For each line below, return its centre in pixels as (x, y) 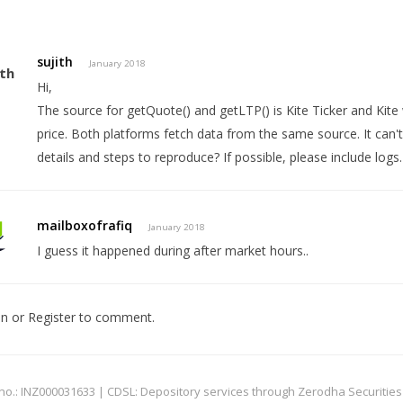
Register (51, 317)
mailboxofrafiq (85, 225)
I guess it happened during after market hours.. (173, 250)
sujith (55, 61)
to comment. (115, 317)
